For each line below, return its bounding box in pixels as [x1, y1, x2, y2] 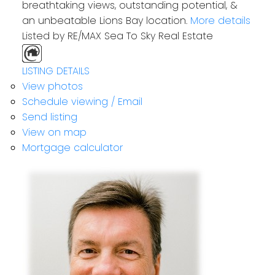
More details [190, 14, 250, 28]
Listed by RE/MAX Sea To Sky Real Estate [21, 29, 213, 44]
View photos [21, 79, 83, 94]
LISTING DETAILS [21, 64, 90, 79]
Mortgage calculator [21, 141, 123, 155]
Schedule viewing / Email [21, 95, 142, 109]
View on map [21, 125, 87, 140]
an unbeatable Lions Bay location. [21, 14, 187, 28]
